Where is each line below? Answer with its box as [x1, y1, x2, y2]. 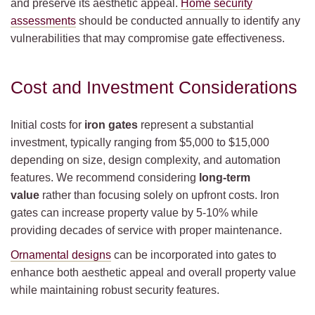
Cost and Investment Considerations [11, 78, 297, 97]
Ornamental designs [11, 249, 111, 261]
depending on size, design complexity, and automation [11, 154, 281, 166]
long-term [199, 172, 250, 184]
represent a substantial [138, 119, 254, 131]
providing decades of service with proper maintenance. [11, 224, 282, 236]
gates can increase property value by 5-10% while [11, 207, 258, 219]
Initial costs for [11, 119, 84, 131]
